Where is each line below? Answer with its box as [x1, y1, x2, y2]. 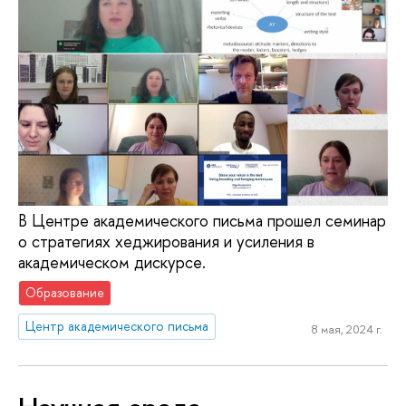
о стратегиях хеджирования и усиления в [18, 229, 314, 253]
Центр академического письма [25, 317, 209, 335]
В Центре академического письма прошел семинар [18, 208, 386, 232]
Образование [25, 284, 105, 302]
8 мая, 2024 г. [311, 320, 382, 337]
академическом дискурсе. [18, 250, 206, 274]
